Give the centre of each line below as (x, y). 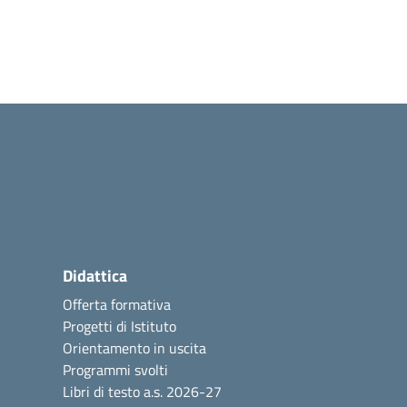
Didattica (95, 276)
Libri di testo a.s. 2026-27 (142, 392)
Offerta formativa (117, 304)
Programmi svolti (115, 370)
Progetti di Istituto (119, 326)
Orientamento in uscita (134, 348)
